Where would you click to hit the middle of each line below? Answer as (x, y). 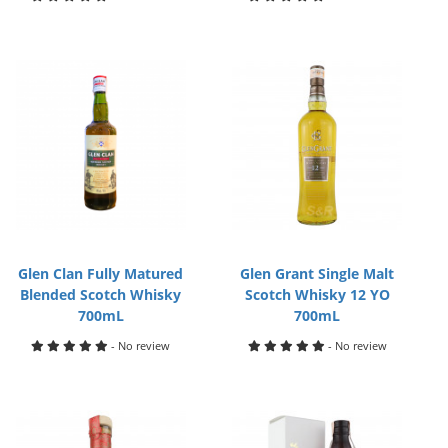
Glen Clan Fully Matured (101, 273)
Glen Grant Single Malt (317, 273)
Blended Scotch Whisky (101, 294)
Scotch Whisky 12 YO (317, 294)
